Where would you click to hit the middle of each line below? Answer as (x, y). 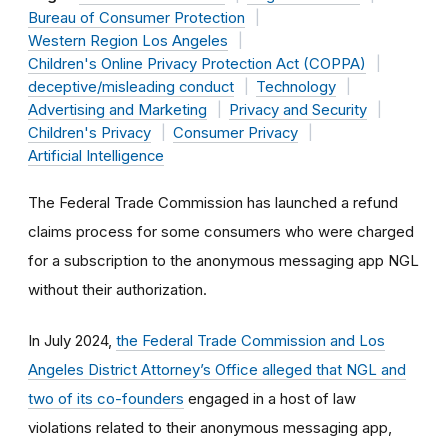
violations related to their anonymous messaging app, (210, 427)
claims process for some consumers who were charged (221, 231)
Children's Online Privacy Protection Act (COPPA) (197, 63)
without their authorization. (117, 289)
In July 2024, (72, 340)
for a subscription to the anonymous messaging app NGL (223, 260)
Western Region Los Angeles (128, 40)
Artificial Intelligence (96, 155)
